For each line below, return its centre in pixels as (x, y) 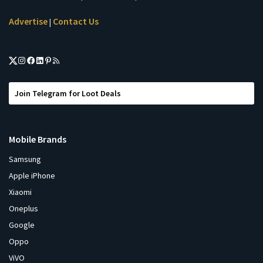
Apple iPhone (32, 176)
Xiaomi (20, 192)
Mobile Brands (38, 139)
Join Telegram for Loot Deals (68, 94)
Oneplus (23, 209)
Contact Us (76, 21)
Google (22, 225)
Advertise (28, 21)
